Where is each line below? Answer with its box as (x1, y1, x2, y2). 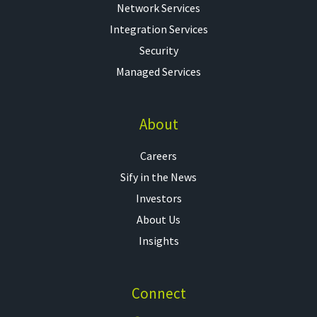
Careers (140, 149, 177, 163)
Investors (135, 191, 182, 206)
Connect (131, 284, 186, 304)
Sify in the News (120, 170, 197, 185)
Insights (138, 234, 179, 248)
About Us (137, 212, 180, 227)
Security (139, 43, 178, 58)
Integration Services (109, 22, 208, 37)
